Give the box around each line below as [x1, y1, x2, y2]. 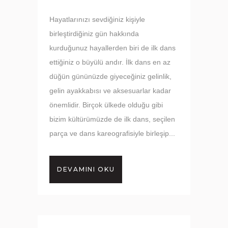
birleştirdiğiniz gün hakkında [49, 30, 139, 38]
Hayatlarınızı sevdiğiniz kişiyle [49, 15, 145, 23]
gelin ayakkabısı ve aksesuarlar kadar [49, 87, 171, 95]
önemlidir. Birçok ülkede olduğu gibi [49, 101, 163, 109]
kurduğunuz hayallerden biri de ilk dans [49, 44, 176, 52]
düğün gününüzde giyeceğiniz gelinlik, [49, 72, 172, 80]
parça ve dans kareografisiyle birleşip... [49, 129, 175, 137]
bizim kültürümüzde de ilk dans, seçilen [49, 115, 175, 123]
